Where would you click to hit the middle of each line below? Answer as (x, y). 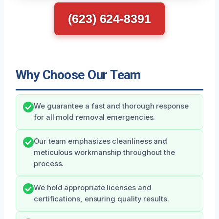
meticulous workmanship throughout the (105, 153)
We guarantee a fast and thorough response (111, 106)
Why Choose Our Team (78, 75)
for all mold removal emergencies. (95, 118)
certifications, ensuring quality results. (101, 199)
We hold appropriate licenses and (93, 188)
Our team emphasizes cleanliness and (101, 142)
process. (49, 164)
